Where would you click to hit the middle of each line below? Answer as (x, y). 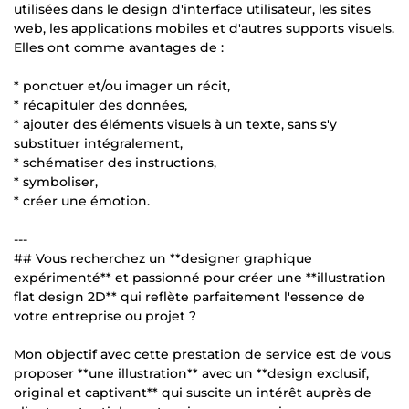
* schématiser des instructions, (115, 162)
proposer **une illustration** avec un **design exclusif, (191, 373)
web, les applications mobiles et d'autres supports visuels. (204, 28)
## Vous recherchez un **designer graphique (163, 258)
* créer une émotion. (82, 200)
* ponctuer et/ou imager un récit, (122, 85)
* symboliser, (56, 181)
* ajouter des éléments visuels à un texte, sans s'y (175, 124)
